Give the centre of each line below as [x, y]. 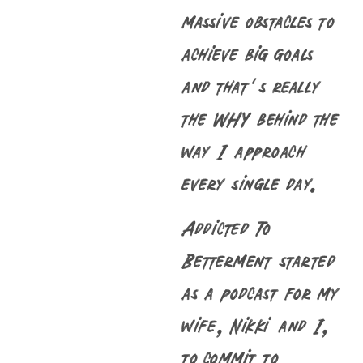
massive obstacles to [258, 21]
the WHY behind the [260, 118]
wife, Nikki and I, [255, 324]
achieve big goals [248, 53]
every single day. [249, 183]
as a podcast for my [261, 292]
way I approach [244, 151]
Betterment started [258, 259]
